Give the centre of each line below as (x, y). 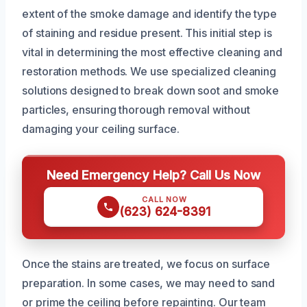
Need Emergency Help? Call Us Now (153, 175)
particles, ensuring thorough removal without (136, 110)
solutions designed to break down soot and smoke (151, 91)
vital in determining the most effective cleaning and (152, 52)
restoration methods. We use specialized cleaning (149, 72)
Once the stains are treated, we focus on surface (146, 264)
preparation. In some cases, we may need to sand (149, 283)
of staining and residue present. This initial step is (147, 33)
